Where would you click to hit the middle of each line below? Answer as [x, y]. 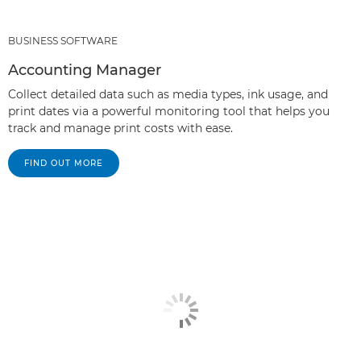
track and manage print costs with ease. [120, 128]
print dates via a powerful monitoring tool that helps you [169, 111]
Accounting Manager [85, 70]
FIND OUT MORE [64, 163]
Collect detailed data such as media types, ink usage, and [168, 94]
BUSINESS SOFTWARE [63, 40]
